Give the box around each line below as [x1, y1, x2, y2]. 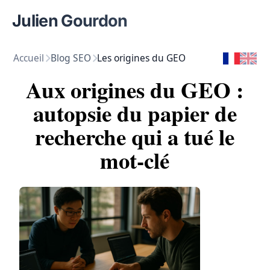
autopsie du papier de [33, 96, 237, 130]
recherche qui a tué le [35, 120, 235, 153]
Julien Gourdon [12, 11, 128, 31]
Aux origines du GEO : [26, 73, 244, 106]
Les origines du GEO [97, 51, 186, 64]
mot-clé [100, 143, 170, 177]
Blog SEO [50, 51, 91, 64]
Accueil [13, 51, 45, 64]
